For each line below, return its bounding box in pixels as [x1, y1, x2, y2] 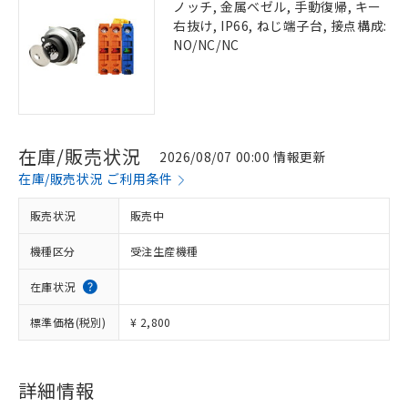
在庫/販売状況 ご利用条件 [18, 169, 173, 188]
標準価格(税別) [30, 314, 107, 330]
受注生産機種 [130, 243, 199, 259]
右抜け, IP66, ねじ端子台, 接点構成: [173, 16, 387, 35]
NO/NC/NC [173, 36, 240, 54]
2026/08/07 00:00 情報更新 [159, 147, 327, 166]
